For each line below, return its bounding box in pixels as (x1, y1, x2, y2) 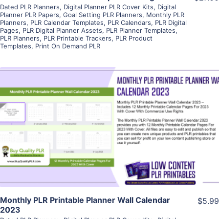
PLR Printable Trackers (44, 34, 111, 42)
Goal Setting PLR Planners (63, 10, 142, 19)
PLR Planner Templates (106, 26, 175, 34)
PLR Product (115, 34, 153, 42)
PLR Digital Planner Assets (22, 26, 102, 34)
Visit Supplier (84, 136, 135, 146)
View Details (85, 108, 134, 118)
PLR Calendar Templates (30, 18, 104, 26)
